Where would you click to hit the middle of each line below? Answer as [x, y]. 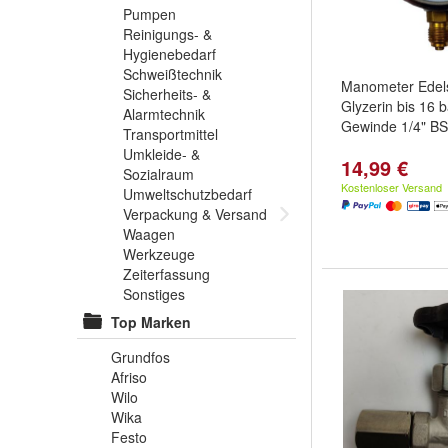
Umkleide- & [161, 154]
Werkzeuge [159, 254]
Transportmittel [170, 134]
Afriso [129, 377]
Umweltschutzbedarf [187, 194]
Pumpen [149, 14]
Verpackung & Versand [195, 214]
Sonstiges [154, 294]
